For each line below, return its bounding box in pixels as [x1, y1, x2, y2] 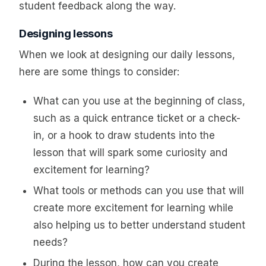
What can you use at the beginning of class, [33, 95, 245, 107]
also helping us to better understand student [33, 219, 245, 232]
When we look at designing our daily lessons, [19, 48, 235, 61]
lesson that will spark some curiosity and [33, 147, 227, 159]
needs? [33, 236, 68, 249]
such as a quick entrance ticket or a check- [33, 112, 240, 125]
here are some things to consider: [19, 65, 179, 78]
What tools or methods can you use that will [33, 185, 244, 197]
